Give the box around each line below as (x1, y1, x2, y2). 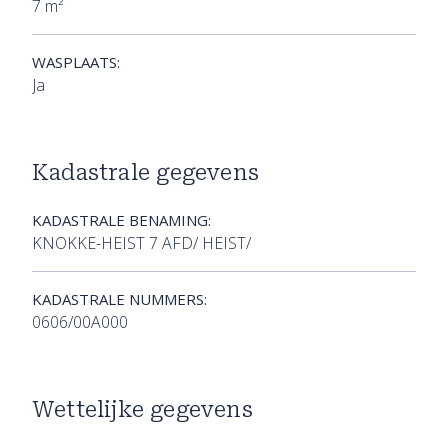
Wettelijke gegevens (32, 397, 253, 423)
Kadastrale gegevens (32, 160, 260, 186)
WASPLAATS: (32, 52, 120, 73)
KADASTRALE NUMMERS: (32, 289, 207, 310)
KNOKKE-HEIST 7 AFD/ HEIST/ (32, 232, 251, 255)
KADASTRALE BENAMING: (32, 210, 211, 231)
